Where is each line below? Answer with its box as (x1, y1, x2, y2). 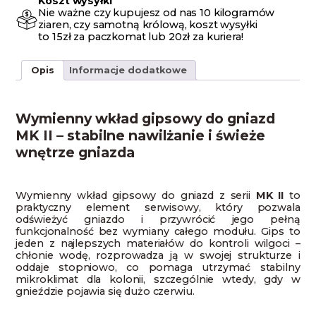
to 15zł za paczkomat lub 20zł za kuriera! (38, 30, 243, 43)
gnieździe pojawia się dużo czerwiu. (16, 285, 195, 298)
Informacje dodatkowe (68, 64, 187, 75)
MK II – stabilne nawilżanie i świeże (16, 126, 266, 144)
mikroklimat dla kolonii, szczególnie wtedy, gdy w (16, 273, 300, 286)
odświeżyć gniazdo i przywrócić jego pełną (16, 213, 300, 226)
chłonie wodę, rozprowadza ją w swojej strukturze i (16, 249, 300, 262)
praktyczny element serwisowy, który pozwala (16, 201, 300, 214)
